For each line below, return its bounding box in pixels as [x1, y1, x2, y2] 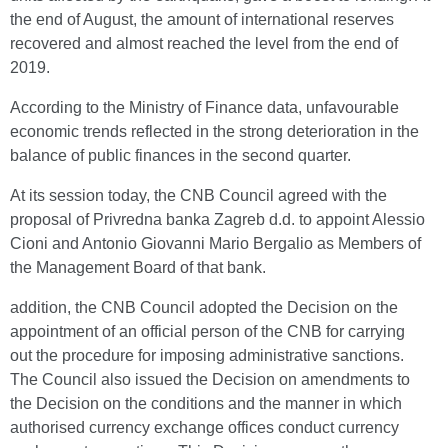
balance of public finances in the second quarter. [10, 147, 351, 164]
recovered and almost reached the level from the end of [10, 35, 398, 52]
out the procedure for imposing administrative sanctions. [10, 347, 404, 364]
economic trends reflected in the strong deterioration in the [10, 123, 419, 140]
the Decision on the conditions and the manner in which [10, 395, 402, 412]
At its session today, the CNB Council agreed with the [10, 187, 387, 204]
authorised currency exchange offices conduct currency [10, 419, 399, 436]
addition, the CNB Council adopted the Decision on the [10, 299, 398, 316]
